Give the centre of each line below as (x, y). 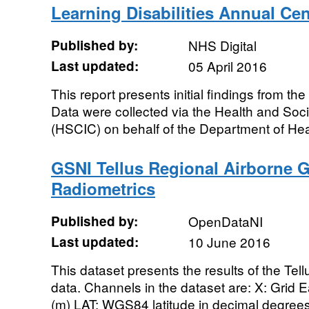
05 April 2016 (227, 66)
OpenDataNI (225, 221)
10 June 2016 (229, 242)
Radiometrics (103, 188)
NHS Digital (222, 45)
